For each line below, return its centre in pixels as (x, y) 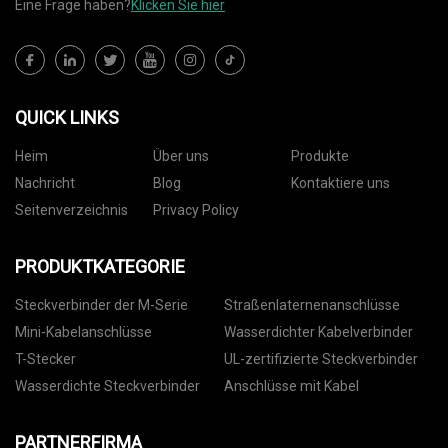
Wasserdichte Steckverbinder (107, 386)
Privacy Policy (195, 210)
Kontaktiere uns (340, 183)
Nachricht (45, 183)
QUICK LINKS (67, 118)
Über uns (180, 156)
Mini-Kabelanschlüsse (83, 332)
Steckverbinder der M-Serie (101, 305)
